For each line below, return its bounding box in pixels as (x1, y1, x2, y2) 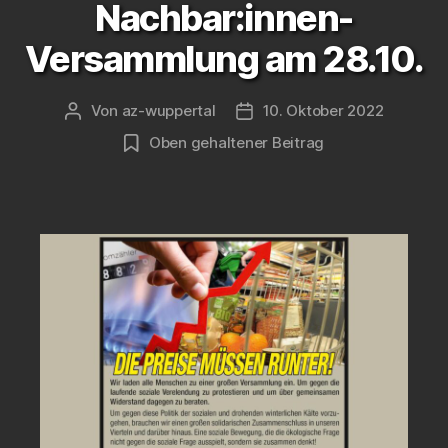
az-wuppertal (121, 100, 216, 120)
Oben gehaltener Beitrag (148, 132, 325, 152)
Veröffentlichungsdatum (243, 101, 418, 121)
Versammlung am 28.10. (24, 36, 424, 81)
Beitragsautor (71, 101, 170, 121)
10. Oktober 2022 (262, 100, 384, 120)
